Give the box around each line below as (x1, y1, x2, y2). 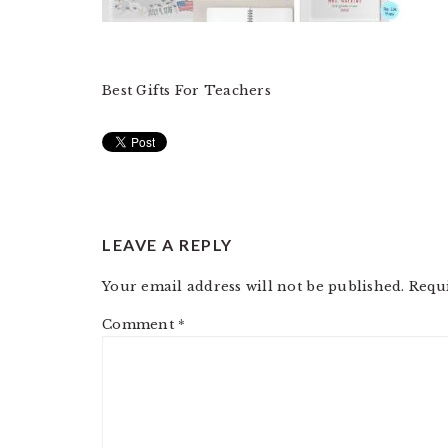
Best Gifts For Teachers (102, 82, 271, 99)
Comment (102, 316, 179, 333)
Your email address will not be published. (102, 278, 405, 295)
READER (101, 207, 218, 237)
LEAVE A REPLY (102, 235, 233, 254)
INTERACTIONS (101, 252, 319, 282)
